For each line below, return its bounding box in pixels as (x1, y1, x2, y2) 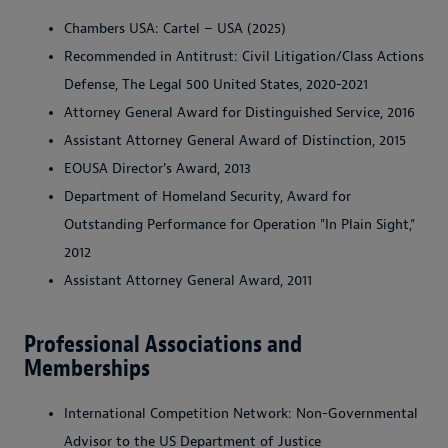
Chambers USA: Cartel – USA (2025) (64, 19, 286, 37)
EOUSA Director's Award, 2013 (64, 159, 251, 177)
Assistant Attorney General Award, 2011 (64, 271, 312, 289)
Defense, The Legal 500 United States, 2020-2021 (64, 75, 368, 93)
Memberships (24, 352, 150, 383)
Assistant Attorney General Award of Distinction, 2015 (64, 131, 406, 149)
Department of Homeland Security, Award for (64, 187, 351, 205)
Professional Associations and (24, 328, 302, 359)
